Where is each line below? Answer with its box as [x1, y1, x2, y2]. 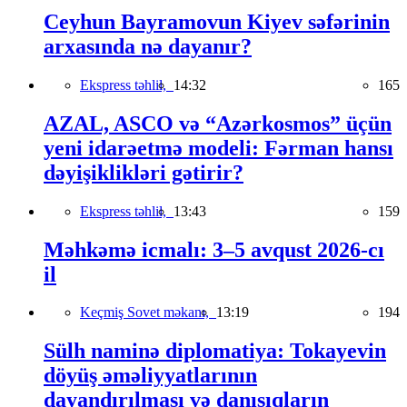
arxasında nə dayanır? [44, 34, 252, 58]
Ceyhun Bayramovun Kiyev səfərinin [44, 9, 390, 34]
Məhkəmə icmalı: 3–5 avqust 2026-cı [44, 237, 384, 262]
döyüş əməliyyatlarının [44, 363, 257, 388]
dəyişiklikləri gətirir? [44, 160, 243, 184]
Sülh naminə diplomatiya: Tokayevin [44, 339, 386, 363]
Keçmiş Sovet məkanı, [80, 304, 216, 321]
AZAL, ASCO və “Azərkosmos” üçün [44, 111, 392, 135]
